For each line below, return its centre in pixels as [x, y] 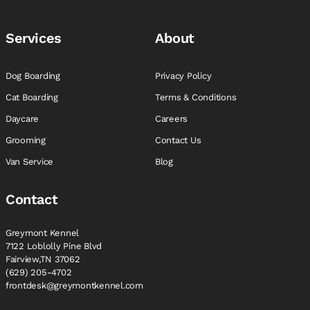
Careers [173, 118]
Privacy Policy [185, 75]
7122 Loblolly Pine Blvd [54, 246]
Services [34, 38]
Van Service [31, 161]
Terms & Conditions [197, 97]
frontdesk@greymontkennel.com [74, 285]
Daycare [24, 118]
